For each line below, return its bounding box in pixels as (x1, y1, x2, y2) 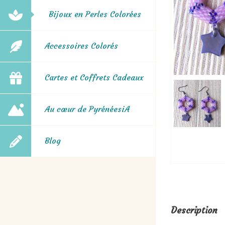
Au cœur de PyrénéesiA (45, 104, 130, 114)
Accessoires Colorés (45, 41, 118, 51)
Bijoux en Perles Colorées (49, 9, 141, 19)
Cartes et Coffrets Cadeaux (45, 72, 144, 82)
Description (171, 204, 217, 216)
